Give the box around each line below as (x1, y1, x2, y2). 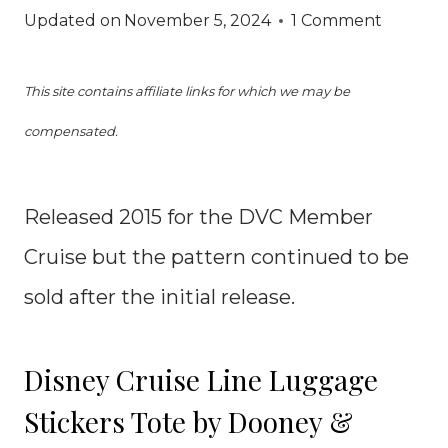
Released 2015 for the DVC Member (24, 205, 373, 229)
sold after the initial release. (24, 285, 295, 309)
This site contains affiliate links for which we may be (24, 83, 350, 99)
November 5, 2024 (124, 11, 272, 30)
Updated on (24, 11, 121, 30)
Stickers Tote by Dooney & (24, 403, 353, 440)
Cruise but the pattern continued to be (24, 245, 409, 269)
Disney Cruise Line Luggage (24, 361, 378, 398)
